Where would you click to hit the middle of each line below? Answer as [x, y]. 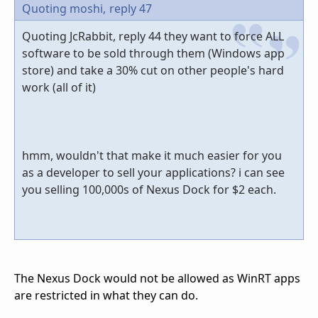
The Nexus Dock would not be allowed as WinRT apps [157, 279]
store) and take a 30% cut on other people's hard [153, 71]
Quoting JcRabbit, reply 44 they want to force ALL [153, 37]
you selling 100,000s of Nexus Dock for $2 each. [149, 190]
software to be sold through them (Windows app [153, 54]
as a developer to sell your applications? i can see [153, 173]
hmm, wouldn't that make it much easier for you [152, 156]
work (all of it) [59, 88]
